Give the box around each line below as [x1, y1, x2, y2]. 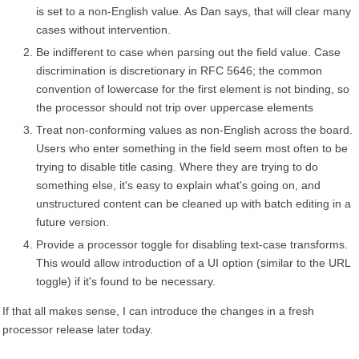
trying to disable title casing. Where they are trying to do [36, 160, 318, 173]
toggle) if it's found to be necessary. [36, 275, 216, 288]
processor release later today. [2, 323, 153, 336]
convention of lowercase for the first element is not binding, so [36, 83, 349, 95]
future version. [36, 216, 109, 228]
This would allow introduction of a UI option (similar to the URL [36, 256, 350, 269]
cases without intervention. [36, 23, 171, 36]
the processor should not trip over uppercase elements [36, 101, 313, 114]
